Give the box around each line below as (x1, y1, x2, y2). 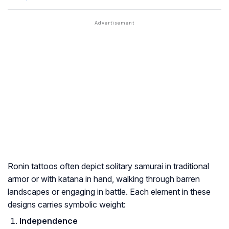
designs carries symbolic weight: (8, 199, 126, 210)
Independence (19, 216, 78, 226)
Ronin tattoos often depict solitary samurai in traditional (8, 161, 209, 172)
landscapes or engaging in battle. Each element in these (8, 187, 211, 197)
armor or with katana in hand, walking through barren (8, 174, 200, 185)
